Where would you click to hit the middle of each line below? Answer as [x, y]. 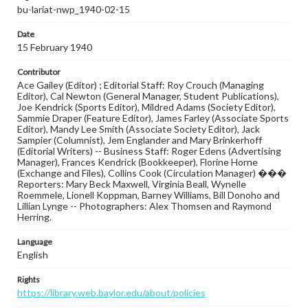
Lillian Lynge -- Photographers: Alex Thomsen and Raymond [144, 206]
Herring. [34, 217]
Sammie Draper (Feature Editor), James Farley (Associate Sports [153, 118]
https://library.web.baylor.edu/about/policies [111, 293]
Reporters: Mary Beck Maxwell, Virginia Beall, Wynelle [132, 184]
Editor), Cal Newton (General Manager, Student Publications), [148, 96]
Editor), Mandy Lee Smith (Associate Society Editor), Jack [139, 129]
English [33, 255]
